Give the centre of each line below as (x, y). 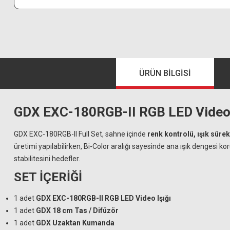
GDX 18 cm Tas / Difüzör (77, 210)
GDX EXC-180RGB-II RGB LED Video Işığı (103, 198)
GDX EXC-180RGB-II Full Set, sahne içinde (81, 134)
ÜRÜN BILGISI (165, 73)
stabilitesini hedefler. (47, 159)
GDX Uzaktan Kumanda (75, 223)
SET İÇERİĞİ (48, 177)
